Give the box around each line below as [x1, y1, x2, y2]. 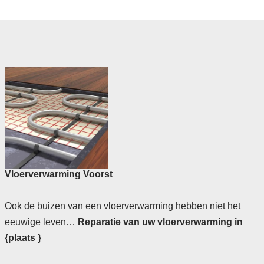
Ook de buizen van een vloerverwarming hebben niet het [4, 201, 240, 212]
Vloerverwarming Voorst [4, 169, 113, 180]
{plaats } [4, 233, 41, 243]
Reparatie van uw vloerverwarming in [77, 217, 243, 227]
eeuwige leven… [4, 217, 78, 227]
